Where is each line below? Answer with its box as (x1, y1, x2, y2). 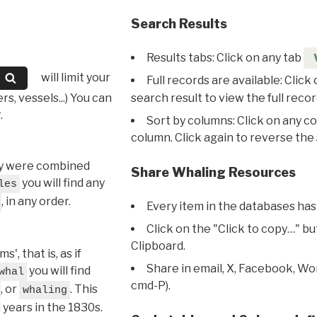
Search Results (130, 16, 227, 31)
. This (70, 282, 98, 296)
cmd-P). (130, 279, 171, 293)
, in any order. (1, 194, 71, 208)
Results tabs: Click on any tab (146, 50, 304, 64)
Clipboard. (130, 239, 185, 253)
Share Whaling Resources (130, 165, 296, 180)
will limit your (39, 70, 110, 84)
